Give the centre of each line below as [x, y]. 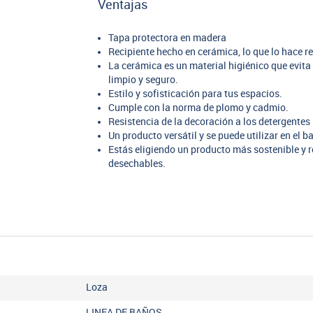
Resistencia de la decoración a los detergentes [210, 122]
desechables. [137, 163]
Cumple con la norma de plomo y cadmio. [199, 108]
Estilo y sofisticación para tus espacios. [196, 94]
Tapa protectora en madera [168, 38]
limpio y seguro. [144, 80]
